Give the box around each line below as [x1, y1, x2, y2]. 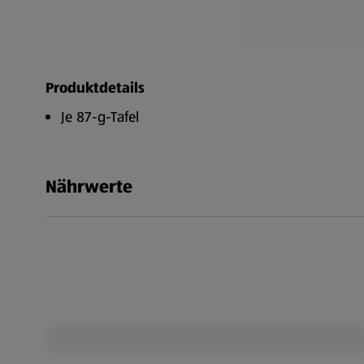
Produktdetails [45, 77, 145, 98]
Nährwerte [45, 174, 132, 199]
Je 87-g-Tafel [61, 106, 140, 128]
